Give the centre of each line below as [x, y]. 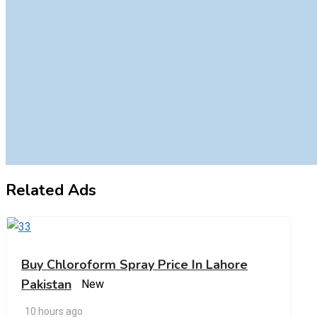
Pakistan [46, 284]
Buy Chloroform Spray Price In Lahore [134, 264]
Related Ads [51, 190]
